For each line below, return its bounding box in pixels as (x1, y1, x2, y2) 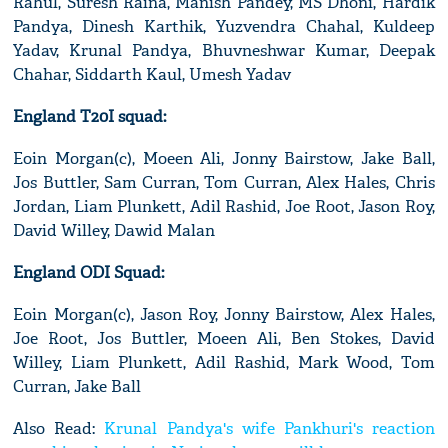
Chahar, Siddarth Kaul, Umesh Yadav (13, 64, 292, 86)
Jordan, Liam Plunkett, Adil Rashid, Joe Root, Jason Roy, (13, 196, 435, 218)
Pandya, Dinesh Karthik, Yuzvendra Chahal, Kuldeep (13, 16, 435, 38)
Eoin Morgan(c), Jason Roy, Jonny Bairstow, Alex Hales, (13, 304, 435, 326)
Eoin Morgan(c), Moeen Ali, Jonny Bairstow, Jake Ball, (13, 148, 435, 170)
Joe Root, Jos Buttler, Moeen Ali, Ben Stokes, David (13, 328, 435, 350)
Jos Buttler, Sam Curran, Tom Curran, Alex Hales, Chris (13, 172, 435, 194)
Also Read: (13, 418, 105, 440)
